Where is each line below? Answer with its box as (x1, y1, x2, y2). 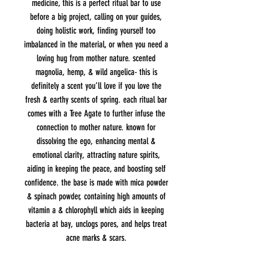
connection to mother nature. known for (37, 121, 156, 133)
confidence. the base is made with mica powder (24, 177, 168, 188)
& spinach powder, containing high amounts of (26, 190, 166, 202)
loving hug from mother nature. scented (37, 52, 156, 64)
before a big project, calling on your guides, (30, 11, 162, 22)
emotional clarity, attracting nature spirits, (32, 149, 160, 160)
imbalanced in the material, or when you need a (24, 38, 168, 50)
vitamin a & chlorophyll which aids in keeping (28, 204, 164, 216)
